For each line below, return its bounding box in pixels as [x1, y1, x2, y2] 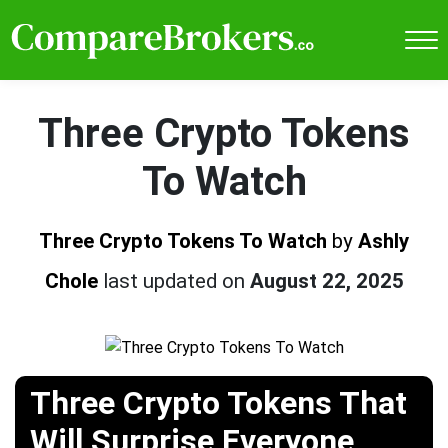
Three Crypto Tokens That [30, 384, 407, 423]
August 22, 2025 [249, 268, 404, 293]
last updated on [102, 268, 250, 293]
